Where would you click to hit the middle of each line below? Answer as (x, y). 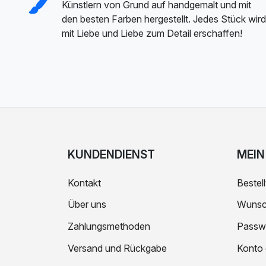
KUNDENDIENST (111, 154)
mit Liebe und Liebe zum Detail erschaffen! (152, 33)
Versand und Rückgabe (117, 248)
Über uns (87, 205)
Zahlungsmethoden (109, 227)
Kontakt (84, 183)
